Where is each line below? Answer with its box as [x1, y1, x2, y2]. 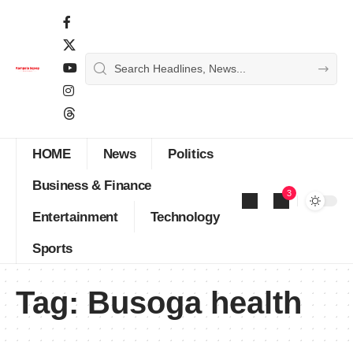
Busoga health [87, 285, 302, 320]
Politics [168, 146, 214, 162]
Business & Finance [32, 177, 151, 193]
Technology [150, 209, 220, 225]
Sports [32, 240, 72, 256]
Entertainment [32, 209, 118, 225]
